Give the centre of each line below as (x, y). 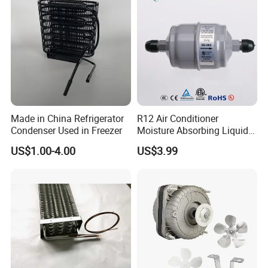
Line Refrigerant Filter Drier (193, 143)
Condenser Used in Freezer (67, 131)
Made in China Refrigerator (68, 119)
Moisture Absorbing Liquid (192, 131)
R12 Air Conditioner (177, 119)
